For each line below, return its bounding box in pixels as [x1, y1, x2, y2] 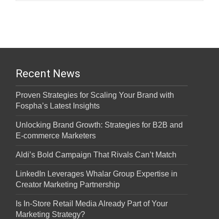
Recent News [16, 67, 80, 80]
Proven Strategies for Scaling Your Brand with [16, 91, 174, 100]
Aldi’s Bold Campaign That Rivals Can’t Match [16, 151, 176, 159]
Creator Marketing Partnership [16, 180, 120, 189]
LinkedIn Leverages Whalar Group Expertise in [16, 170, 177, 178]
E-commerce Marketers [16, 131, 96, 140]
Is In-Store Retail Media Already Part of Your [16, 199, 168, 208]
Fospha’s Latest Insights [16, 102, 100, 110]
